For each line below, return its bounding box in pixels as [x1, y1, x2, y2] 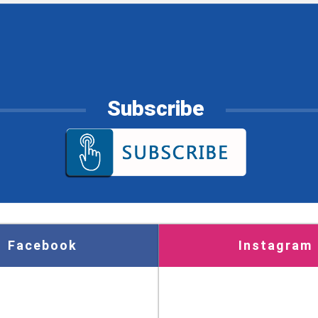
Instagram [238, 238, 312, 253]
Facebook [8, 238, 77, 253]
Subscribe [106, 96, 204, 121]
